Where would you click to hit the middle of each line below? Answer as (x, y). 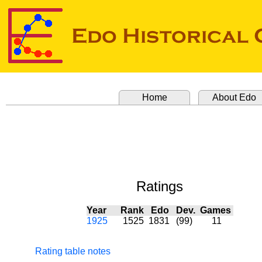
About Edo (234, 97)
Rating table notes (73, 251)
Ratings (160, 186)
